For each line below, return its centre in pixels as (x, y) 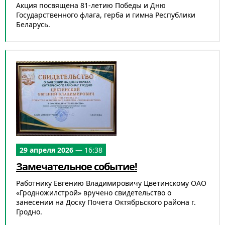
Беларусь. (33, 24)
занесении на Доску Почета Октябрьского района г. (106, 202)
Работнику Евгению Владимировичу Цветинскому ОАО (111, 183)
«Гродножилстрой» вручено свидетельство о (94, 193)
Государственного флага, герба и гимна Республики (106, 15)
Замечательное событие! (77, 166)
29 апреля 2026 (46, 150)
